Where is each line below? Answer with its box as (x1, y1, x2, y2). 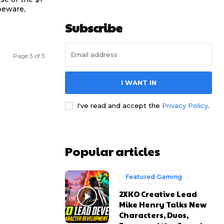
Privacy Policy (162, 101, 208, 109)
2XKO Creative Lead (119, 188, 197, 199)
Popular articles (65, 142, 160, 159)
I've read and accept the (77, 101, 162, 109)
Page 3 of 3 (13, 52, 45, 59)
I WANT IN (120, 78, 156, 86)
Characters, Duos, (119, 209, 189, 220)
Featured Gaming (125, 172, 182, 180)
